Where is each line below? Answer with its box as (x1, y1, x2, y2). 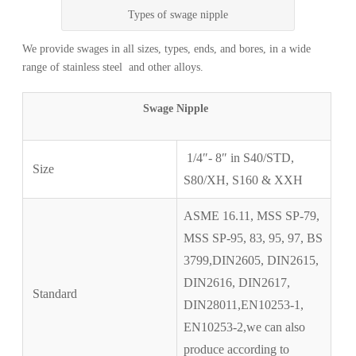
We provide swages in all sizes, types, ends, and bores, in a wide (22, 42, 311, 55)
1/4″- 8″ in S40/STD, (184, 150, 295, 164)
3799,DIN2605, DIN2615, (184, 253, 319, 267)
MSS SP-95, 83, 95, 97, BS (184, 230, 323, 245)
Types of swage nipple (127, 8, 228, 21)
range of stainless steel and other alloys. (22, 60, 204, 73)
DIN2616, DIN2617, (184, 275, 291, 289)
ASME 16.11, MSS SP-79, (184, 208, 320, 222)
